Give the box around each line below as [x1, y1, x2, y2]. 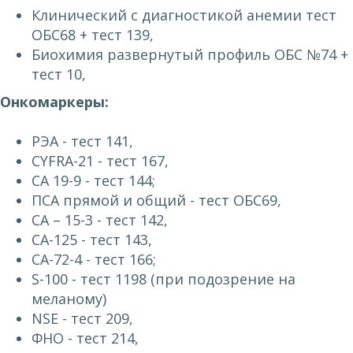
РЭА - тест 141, [32, 132, 133, 151]
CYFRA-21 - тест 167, [32, 151, 169, 171]
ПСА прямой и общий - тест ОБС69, [32, 191, 281, 210]
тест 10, [32, 65, 86, 84]
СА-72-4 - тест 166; [32, 250, 156, 269]
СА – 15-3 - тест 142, [32, 210, 168, 230]
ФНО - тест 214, [32, 329, 139, 348]
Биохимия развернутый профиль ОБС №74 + [32, 45, 348, 65]
